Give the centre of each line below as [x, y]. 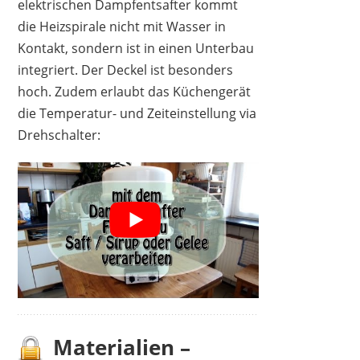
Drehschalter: [59, 135]
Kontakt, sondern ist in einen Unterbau [136, 49]
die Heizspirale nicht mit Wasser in [122, 27]
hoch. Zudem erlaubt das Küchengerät [135, 92]
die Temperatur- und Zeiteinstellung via [137, 114]
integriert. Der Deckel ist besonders [126, 70]
